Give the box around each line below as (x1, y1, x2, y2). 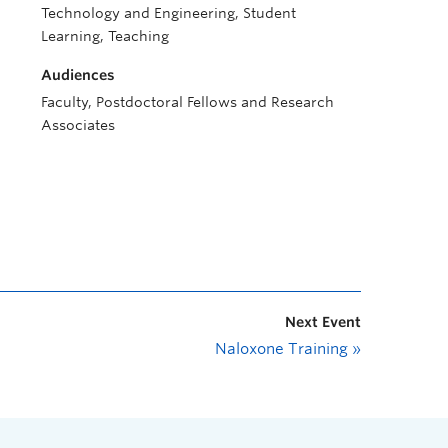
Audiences (41, 67, 115, 83)
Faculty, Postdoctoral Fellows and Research (41, 94, 334, 110)
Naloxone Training (215, 340, 352, 358)
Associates (41, 117, 115, 133)
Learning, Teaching (41, 28, 169, 44)
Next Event (285, 314, 361, 330)
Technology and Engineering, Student (41, 5, 296, 21)
